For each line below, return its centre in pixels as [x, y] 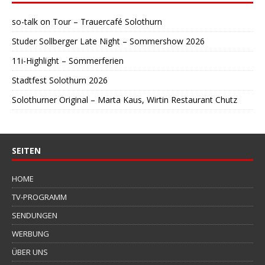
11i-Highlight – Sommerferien [68, 60]
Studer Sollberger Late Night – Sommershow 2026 [108, 41]
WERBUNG [30, 233]
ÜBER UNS [30, 252]
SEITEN [26, 150]
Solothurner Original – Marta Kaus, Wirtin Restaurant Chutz [125, 99]
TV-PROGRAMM [39, 197]
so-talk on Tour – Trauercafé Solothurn [87, 21]
